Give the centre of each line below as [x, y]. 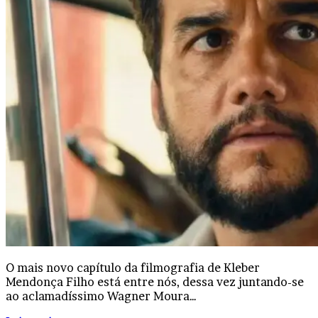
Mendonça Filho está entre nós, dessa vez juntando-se [155, 282]
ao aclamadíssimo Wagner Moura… [101, 296]
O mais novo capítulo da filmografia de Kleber [133, 268]
